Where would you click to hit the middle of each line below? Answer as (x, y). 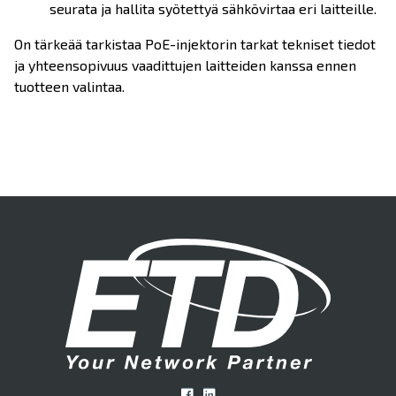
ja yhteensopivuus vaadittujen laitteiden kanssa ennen (185, 65)
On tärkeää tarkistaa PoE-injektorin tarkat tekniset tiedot (195, 44)
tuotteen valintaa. (69, 86)
